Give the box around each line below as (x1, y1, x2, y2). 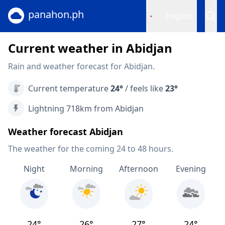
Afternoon (119, 163, 158, 174)
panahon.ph (28, 8, 84, 21)
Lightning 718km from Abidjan (28, 103, 144, 114)
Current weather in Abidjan (8, 40, 172, 56)
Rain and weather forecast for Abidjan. (8, 61, 155, 72)
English (165, 11, 193, 22)
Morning (70, 163, 103, 174)
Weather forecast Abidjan (8, 126, 123, 138)
